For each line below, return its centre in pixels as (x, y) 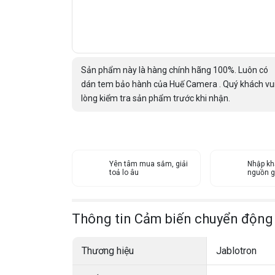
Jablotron (236, 250)
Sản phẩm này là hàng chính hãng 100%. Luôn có (175, 70)
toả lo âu (124, 172)
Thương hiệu (108, 250)
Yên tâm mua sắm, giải (149, 164)
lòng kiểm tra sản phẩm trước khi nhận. (156, 98)
